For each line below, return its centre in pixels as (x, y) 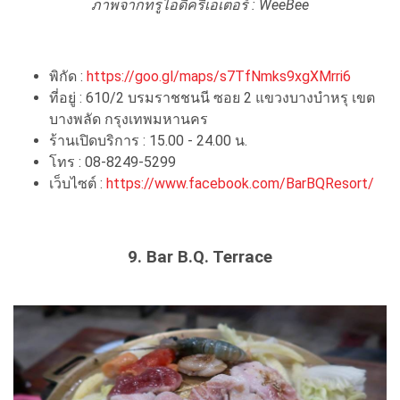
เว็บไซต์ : (78, 184)
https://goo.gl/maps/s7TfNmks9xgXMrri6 (219, 77)
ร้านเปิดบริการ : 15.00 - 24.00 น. (148, 141)
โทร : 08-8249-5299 (112, 162)
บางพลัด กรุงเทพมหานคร (129, 120)
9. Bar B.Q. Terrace (200, 258)
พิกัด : (68, 77)
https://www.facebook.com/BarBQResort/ (240, 184)
